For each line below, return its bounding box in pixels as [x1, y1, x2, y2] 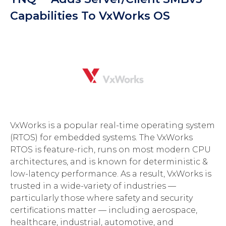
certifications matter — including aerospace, [10, 205, 197, 215]
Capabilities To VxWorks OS [10, 9, 170, 23]
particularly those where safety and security [10, 193, 193, 203]
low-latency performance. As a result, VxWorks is [10, 168, 211, 179]
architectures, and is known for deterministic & [10, 156, 208, 166]
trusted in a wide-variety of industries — [10, 181, 176, 191]
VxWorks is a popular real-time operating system [10, 120, 215, 130]
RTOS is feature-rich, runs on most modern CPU [10, 144, 211, 154]
